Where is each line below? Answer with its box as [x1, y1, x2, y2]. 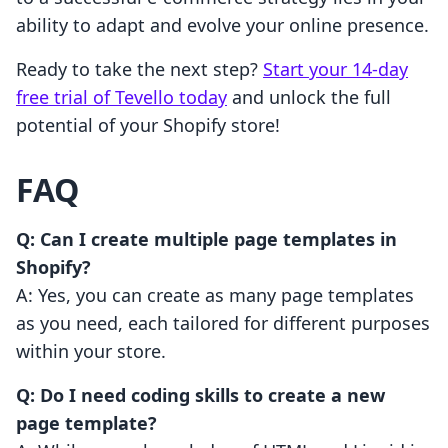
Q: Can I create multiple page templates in [16, 227, 397, 252]
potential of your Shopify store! [16, 113, 280, 138]
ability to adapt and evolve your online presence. [16, 13, 429, 38]
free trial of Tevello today [16, 85, 227, 110]
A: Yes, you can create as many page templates [16, 283, 414, 308]
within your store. [16, 339, 166, 364]
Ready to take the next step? [16, 57, 263, 82]
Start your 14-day [263, 57, 408, 82]
